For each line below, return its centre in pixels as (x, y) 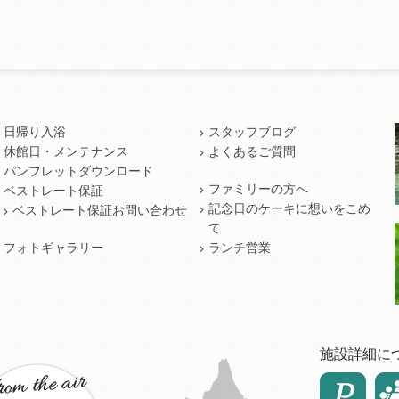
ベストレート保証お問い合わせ (99, 210)
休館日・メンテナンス (65, 151)
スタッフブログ (252, 132)
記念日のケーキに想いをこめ (289, 208)
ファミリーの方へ (258, 189)
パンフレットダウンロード (78, 171)
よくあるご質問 (252, 151)
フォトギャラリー (53, 248)
